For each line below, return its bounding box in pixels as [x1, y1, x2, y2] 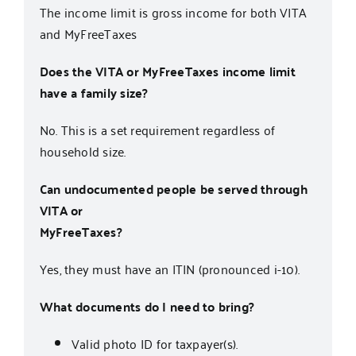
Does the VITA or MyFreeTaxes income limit [39, 60, 296, 83]
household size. [39, 140, 126, 163]
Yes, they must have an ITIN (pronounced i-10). [39, 257, 300, 281]
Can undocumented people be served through [39, 177, 308, 201]
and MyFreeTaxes [39, 22, 137, 45]
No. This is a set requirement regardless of [39, 118, 276, 141]
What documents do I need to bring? [39, 295, 255, 319]
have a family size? [39, 81, 149, 105]
